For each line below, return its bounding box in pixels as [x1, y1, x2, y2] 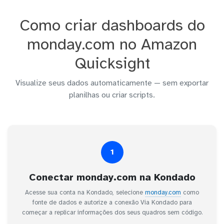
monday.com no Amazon [27, 34, 197, 54]
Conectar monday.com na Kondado [28, 170, 195, 183]
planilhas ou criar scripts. [69, 89, 155, 100]
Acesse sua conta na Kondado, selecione [25, 188, 145, 196]
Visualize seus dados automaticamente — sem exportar [15, 77, 208, 88]
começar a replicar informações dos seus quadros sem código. [21, 208, 202, 216]
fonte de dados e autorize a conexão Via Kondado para [32, 198, 192, 206]
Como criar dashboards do [19, 15, 205, 35]
